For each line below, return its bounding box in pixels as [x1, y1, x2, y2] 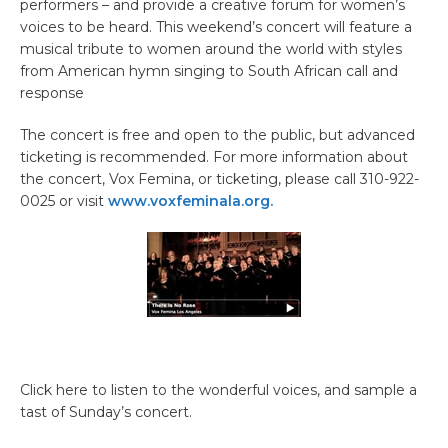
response [20, 83, 84, 102]
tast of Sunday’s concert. [20, 402, 192, 421]
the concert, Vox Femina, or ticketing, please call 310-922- [20, 169, 419, 188]
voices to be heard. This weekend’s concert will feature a [20, 17, 412, 36]
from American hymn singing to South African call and [20, 61, 398, 80]
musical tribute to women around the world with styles [20, 39, 402, 58]
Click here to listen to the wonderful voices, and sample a [20, 380, 417, 399]
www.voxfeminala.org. [108, 191, 273, 210]
